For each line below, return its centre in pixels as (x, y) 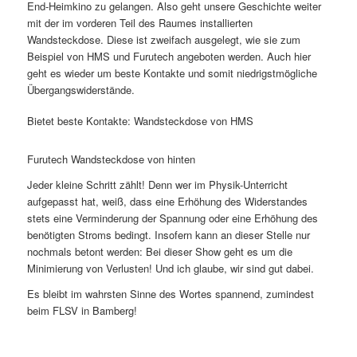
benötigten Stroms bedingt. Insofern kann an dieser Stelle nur (168, 235)
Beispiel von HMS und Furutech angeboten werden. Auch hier (169, 57)
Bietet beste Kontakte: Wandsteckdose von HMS (140, 120)
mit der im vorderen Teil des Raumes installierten (139, 23)
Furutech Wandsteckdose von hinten (111, 159)
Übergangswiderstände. (80, 90)
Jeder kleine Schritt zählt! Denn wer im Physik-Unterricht (157, 185)
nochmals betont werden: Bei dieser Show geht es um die (159, 252)
